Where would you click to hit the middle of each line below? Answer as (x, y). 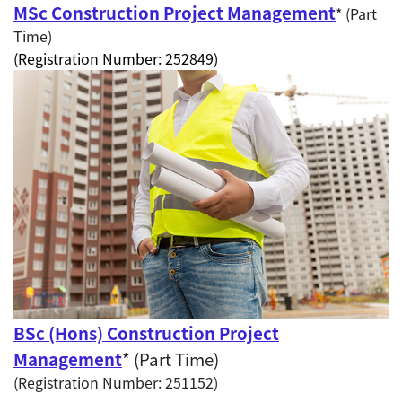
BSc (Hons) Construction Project (146, 333)
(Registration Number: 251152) (118, 383)
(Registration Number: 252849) (116, 58)
